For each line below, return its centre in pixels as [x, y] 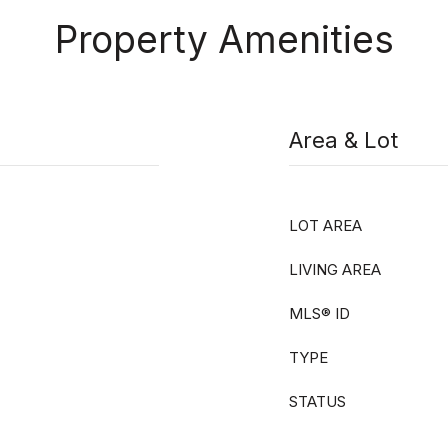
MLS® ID [319, 313]
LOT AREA [325, 225]
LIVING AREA [335, 269]
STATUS [317, 401]
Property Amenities [224, 39]
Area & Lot [343, 140]
